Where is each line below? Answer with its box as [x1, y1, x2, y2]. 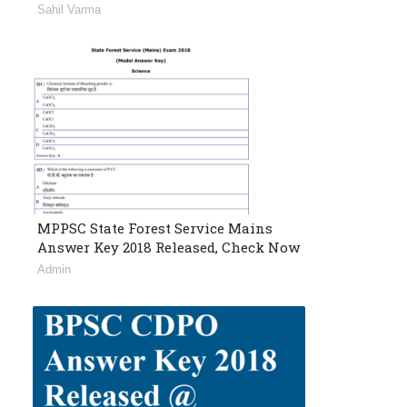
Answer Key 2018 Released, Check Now [37, 238, 300, 257]
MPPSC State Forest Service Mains [37, 219, 273, 238]
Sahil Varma [37, 3, 101, 17]
